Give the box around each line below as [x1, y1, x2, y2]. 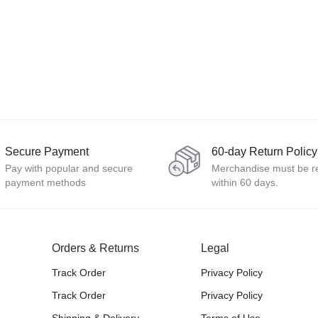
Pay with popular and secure [5, 163, 133, 174]
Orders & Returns [52, 242, 140, 254]
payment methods [5, 177, 86, 188]
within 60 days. [212, 177, 278, 188]
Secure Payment [5, 146, 89, 158]
